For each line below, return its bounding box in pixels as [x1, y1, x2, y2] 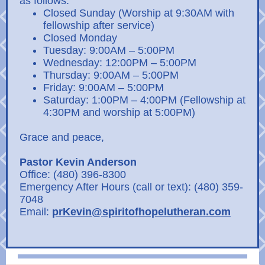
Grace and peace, [20, 131, 104, 143]
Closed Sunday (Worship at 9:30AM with [43, 7, 234, 19]
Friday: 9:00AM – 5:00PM [43, 82, 164, 93]
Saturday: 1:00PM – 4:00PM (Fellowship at [43, 94, 245, 106]
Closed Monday [43, 32, 117, 44]
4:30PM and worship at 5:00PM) [43, 106, 195, 118]
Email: [20, 206, 52, 218]
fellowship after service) [43, 20, 154, 31]
